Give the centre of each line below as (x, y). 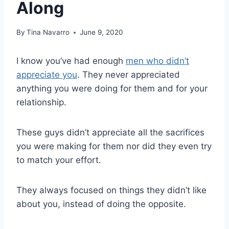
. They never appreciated (129, 75)
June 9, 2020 (102, 32)
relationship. (41, 102)
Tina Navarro (48, 32)
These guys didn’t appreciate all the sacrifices (110, 133)
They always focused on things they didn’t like (111, 190)
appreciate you (47, 75)
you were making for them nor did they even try (114, 146)
